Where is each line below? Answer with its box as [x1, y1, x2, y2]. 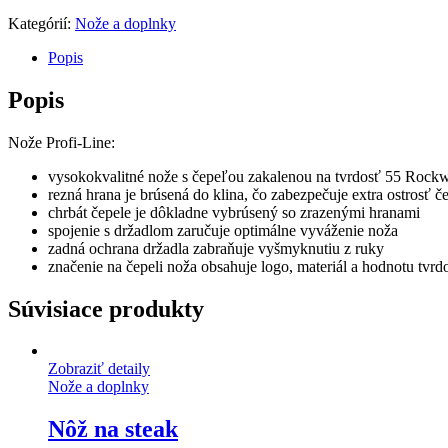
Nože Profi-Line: [8, 133, 115, 151]
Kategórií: [8, 14, 75, 32]
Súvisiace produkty [8, 295, 204, 322]
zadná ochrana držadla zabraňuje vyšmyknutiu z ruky [48, 239, 384, 257]
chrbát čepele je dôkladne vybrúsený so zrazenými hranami [48, 203, 420, 221]
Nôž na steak [48, 416, 178, 443]
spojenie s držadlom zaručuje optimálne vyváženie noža [48, 221, 398, 239]
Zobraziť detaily [48, 360, 150, 378]
